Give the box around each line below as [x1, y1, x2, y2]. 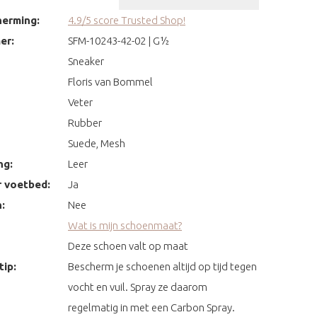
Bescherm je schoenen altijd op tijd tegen [68, 260, 257, 272]
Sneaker [68, 54, 104, 67]
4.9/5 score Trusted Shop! [68, 13, 185, 26]
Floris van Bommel [68, 75, 153, 88]
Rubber [68, 116, 102, 129]
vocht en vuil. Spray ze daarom [68, 280, 207, 293]
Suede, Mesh [68, 137, 125, 149]
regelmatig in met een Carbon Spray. [68, 301, 235, 313]
